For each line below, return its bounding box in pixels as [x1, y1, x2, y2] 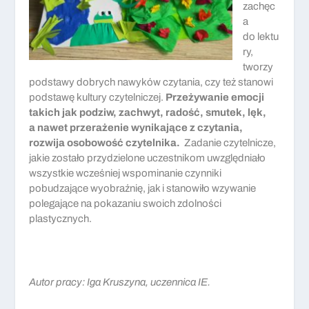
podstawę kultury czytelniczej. [29, 91, 166, 103]
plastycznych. [29, 212, 92, 224]
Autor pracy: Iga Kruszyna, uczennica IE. [29, 276, 211, 288]
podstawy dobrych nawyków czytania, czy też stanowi [29, 76, 274, 88]
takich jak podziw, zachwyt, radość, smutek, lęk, [29, 106, 267, 118]
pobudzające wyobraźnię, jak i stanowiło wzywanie [29, 182, 257, 194]
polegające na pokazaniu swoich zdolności [29, 197, 222, 209]
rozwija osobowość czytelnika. [29, 137, 181, 148]
